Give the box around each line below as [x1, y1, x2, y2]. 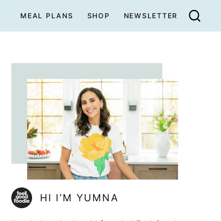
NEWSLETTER [123, 11, 178, 20]
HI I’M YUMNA [40, 192, 119, 204]
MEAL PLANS [20, 11, 74, 20]
